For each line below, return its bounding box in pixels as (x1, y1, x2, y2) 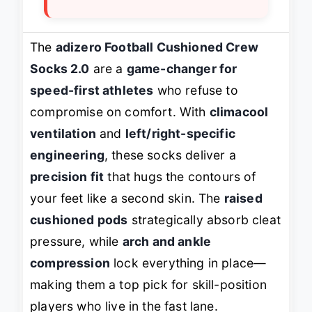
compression (30, 255, 110, 270)
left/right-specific (125, 125, 235, 141)
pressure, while (30, 233, 123, 249)
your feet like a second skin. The (30, 190, 224, 205)
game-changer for (126, 61, 237, 76)
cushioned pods (30, 212, 128, 227)
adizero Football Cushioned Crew (55, 39, 258, 54)
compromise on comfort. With (30, 104, 210, 119)
